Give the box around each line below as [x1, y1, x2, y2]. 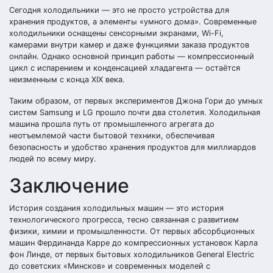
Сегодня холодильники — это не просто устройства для [9, 5, 229, 15]
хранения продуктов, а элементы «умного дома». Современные [9, 17, 257, 26]
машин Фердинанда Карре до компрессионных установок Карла [9, 238, 258, 247]
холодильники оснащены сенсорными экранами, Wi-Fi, [9, 29, 224, 38]
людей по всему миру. [9, 154, 96, 163]
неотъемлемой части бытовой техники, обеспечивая [9, 131, 214, 140]
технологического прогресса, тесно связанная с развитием [9, 215, 239, 224]
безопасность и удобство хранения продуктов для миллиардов [9, 143, 256, 152]
